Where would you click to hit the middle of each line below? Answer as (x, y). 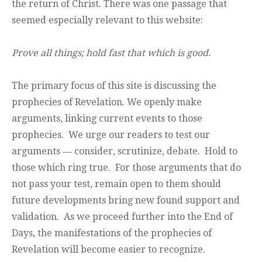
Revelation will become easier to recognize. (108, 250)
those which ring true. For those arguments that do (126, 168)
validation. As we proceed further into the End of (122, 217)
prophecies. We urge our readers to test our (111, 135)
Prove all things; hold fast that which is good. (111, 53)
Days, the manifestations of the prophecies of (112, 233)
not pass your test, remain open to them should (116, 184)
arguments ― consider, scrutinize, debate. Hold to (125, 151)
